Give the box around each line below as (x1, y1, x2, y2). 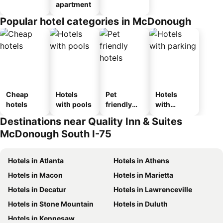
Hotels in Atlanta (8, 156, 64, 165)
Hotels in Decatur (8, 185, 66, 194)
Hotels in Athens (113, 156, 169, 165)
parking (155, 110, 182, 118)
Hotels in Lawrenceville (113, 185, 192, 194)
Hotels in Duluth (113, 199, 168, 208)
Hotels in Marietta (113, 170, 173, 179)
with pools (56, 100, 92, 109)
